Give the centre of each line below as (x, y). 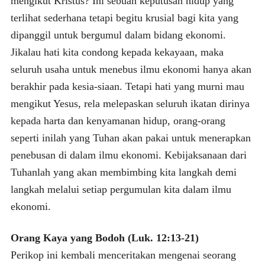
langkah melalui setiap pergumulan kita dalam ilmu (121, 189)
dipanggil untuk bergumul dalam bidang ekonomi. (118, 35)
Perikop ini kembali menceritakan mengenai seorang (123, 255)
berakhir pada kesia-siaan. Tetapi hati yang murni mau (127, 86)
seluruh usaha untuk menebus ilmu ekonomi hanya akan (131, 69)
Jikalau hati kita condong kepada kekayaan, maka (117, 52)
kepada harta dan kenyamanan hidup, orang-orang (118, 120)
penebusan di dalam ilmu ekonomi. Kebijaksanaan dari (128, 155)
